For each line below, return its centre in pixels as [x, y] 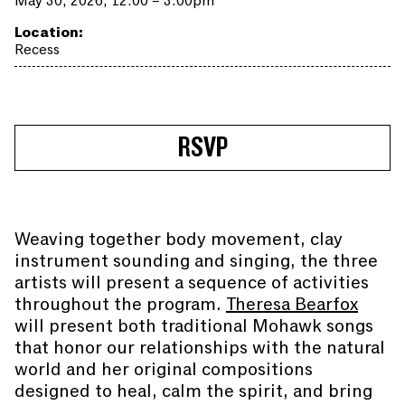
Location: [49, 33]
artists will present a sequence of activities [192, 283]
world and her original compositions [164, 369]
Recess [37, 50]
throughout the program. [120, 304]
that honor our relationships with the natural [200, 348]
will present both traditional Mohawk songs [194, 326]
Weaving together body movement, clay [179, 239]
